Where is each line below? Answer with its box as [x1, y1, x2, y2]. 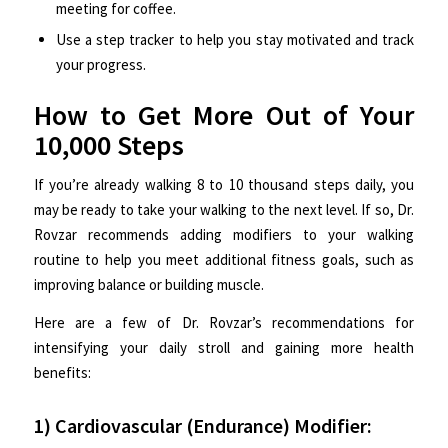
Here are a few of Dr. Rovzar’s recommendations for [33, 312, 415, 332]
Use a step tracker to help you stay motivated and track [55, 29, 415, 49]
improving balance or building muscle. [33, 275, 264, 295]
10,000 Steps [33, 126, 184, 163]
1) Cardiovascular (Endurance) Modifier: [33, 412, 372, 438]
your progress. [55, 54, 146, 74]
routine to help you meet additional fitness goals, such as [33, 250, 415, 270]
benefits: [33, 362, 91, 382]
